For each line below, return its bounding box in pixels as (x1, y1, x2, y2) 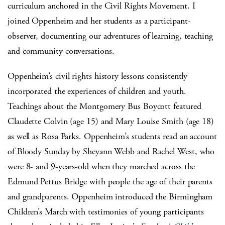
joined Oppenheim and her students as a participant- (8, 15, 191, 27)
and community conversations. (8, 45, 115, 57)
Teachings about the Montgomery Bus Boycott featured (8, 100, 201, 113)
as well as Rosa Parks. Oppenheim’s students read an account (8, 131, 217, 143)
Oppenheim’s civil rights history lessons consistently (8, 70, 188, 82)
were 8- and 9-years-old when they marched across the (8, 161, 195, 173)
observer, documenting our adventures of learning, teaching (8, 30, 213, 42)
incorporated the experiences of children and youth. (8, 85, 186, 97)
